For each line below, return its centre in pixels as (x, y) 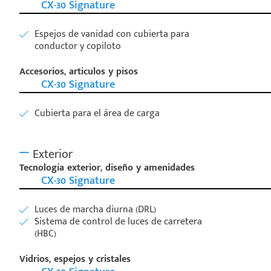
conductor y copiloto (78, 46)
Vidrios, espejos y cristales (75, 259)
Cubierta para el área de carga (97, 113)
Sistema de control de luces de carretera (118, 221)
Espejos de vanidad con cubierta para (112, 34)
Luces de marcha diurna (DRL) (95, 209)
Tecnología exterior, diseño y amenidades (107, 168)
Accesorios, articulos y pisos (79, 71)
